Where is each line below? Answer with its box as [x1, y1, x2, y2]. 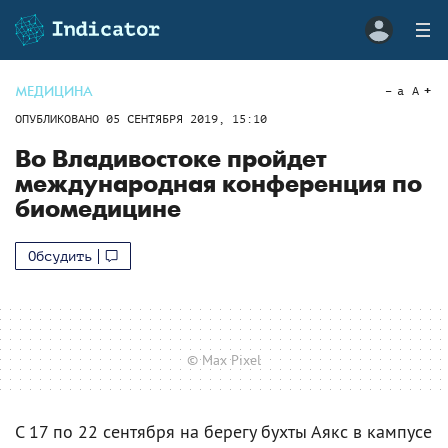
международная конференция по [15, 170, 422, 199]
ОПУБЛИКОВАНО [15, 112, 106, 126]
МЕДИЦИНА [15, 83, 93, 100]
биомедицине [15, 195, 181, 224]
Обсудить [28, 248, 92, 264]
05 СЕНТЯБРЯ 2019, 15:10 [106, 112, 267, 126]
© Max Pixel [187, 350, 261, 369]
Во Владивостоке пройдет [15, 145, 327, 174]
